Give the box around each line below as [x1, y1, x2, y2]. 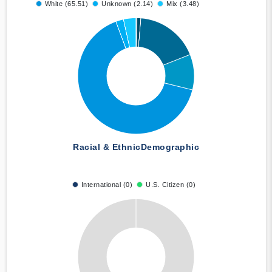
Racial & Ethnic [73, 142, 141, 152]
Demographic [140, 142, 199, 152]
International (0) [81, 181, 133, 189]
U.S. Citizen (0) [146, 181, 196, 189]
